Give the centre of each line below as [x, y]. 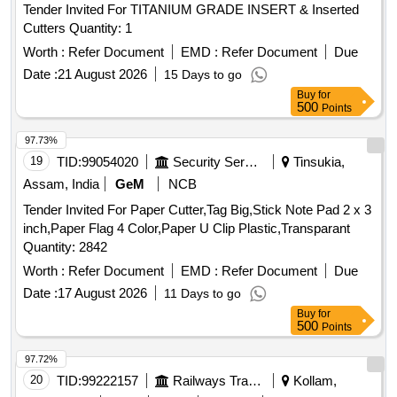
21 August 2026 [102, 74]
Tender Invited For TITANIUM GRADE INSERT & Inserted [191, 10]
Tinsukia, [317, 162]
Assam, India [61, 184]
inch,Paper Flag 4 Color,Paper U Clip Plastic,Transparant [187, 229]
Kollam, [313, 381]
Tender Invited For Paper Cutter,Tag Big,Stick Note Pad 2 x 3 [197, 210]
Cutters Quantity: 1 [101, 28]
